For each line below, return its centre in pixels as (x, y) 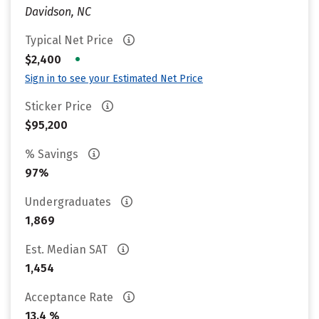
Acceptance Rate (70, 297)
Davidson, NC (58, 12)
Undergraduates (69, 202)
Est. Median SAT (68, 250)
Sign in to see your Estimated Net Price (114, 79)
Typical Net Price (70, 40)
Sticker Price (60, 106)
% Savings (53, 154)
